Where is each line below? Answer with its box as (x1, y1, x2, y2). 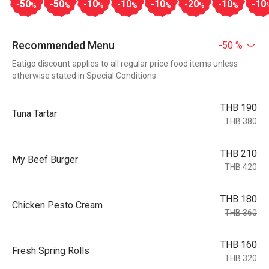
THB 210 (220, 148, 257, 159)
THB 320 (225, 253, 257, 263)
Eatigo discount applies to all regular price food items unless (12, 59, 238, 68)
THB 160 (220, 239, 257, 250)
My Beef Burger (12, 154, 78, 165)
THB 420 (225, 162, 257, 172)
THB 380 (225, 116, 257, 126)
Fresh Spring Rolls (12, 245, 89, 256)
